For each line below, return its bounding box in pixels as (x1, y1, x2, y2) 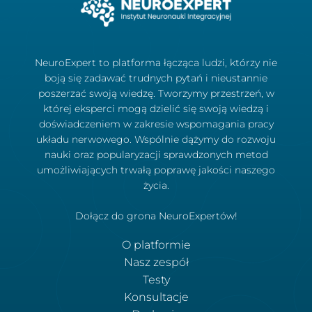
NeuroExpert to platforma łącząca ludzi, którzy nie (35, 56, 277, 69)
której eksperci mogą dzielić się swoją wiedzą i (43, 102, 269, 115)
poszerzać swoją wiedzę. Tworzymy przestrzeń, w (38, 86, 274, 100)
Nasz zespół (123, 255, 189, 269)
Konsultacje (123, 290, 189, 304)
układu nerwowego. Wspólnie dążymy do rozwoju (36, 132, 276, 146)
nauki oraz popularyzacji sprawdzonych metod (44, 148, 268, 161)
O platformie (121, 237, 191, 251)
